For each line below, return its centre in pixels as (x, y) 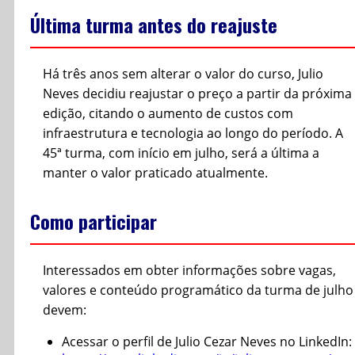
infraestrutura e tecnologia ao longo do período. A (193, 133)
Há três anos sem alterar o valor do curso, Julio (183, 73)
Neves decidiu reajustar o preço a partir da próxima (197, 93)
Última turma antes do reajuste (154, 24)
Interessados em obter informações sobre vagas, (189, 270)
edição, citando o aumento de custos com (168, 113)
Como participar (94, 221)
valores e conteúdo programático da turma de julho (198, 290)
